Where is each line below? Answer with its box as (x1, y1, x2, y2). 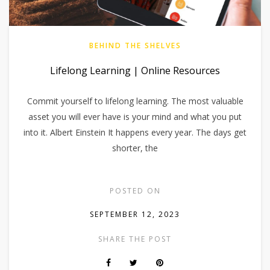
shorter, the (112, 142, 158, 154)
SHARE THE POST (98, 233, 172, 244)
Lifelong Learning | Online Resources (50, 63, 220, 77)
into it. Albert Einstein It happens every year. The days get (24, 126, 246, 138)
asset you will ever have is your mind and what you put (28, 110, 242, 122)
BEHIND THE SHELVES (89, 40, 181, 51)
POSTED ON (109, 185, 161, 196)
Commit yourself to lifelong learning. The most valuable (27, 95, 243, 107)
